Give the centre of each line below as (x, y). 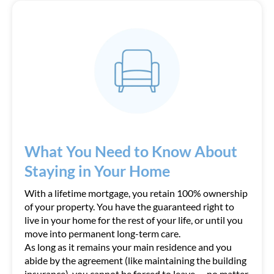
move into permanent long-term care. (102, 233)
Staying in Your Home (97, 171)
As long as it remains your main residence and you (128, 247)
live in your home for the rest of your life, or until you (134, 220)
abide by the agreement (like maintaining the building (135, 260)
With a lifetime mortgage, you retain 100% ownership (136, 193)
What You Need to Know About (131, 151)
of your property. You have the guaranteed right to (129, 206)
